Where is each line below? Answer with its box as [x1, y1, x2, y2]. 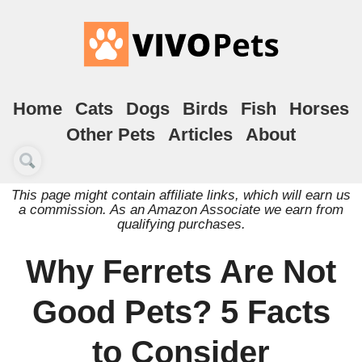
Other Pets [66, 124, 155, 145]
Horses [289, 99, 349, 119]
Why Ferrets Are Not [26, 254, 336, 289]
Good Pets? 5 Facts [32, 294, 330, 330]
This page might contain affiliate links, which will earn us [11, 187, 351, 202]
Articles [168, 124, 233, 145]
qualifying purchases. [116, 217, 246, 231]
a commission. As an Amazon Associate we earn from [19, 202, 343, 217]
